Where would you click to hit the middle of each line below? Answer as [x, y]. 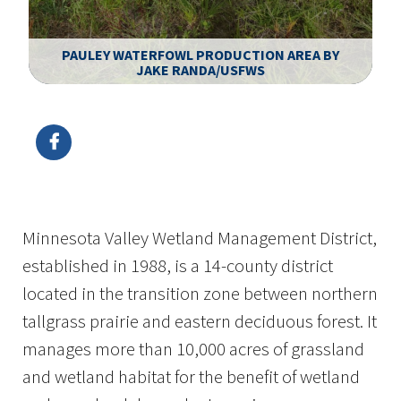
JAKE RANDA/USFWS [200, 70]
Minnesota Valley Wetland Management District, [200, 238]
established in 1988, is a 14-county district [178, 265]
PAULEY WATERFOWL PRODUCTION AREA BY [200, 55]
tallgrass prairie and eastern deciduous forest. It [200, 321]
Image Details [74, 98]
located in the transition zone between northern [200, 293]
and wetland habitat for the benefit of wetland [191, 376]
